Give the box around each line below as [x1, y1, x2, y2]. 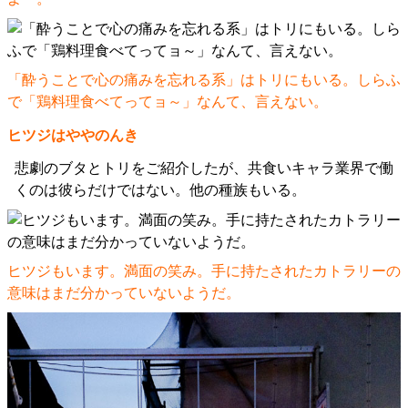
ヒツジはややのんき [7, 127, 138, 144]
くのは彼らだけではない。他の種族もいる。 [15, 182, 306, 199]
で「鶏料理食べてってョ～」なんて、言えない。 [7, 94, 328, 110]
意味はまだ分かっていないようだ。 [7, 285, 240, 301]
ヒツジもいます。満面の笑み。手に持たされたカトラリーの [7, 263, 401, 280]
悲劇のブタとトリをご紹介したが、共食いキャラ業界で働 [15, 160, 393, 177]
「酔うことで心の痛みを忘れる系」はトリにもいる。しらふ [7, 72, 401, 88]
